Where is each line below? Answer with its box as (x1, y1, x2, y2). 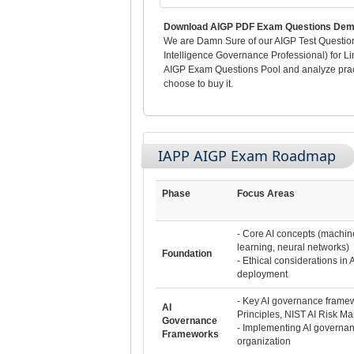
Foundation (161, 247, 212, 259)
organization (236, 335, 291, 347)
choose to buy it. (163, 77, 233, 89)
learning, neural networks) (236, 241, 349, 253)
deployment (236, 268, 288, 280)
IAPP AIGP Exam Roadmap (157, 145, 336, 165)
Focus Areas (236, 187, 295, 199)
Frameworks (161, 328, 219, 340)
